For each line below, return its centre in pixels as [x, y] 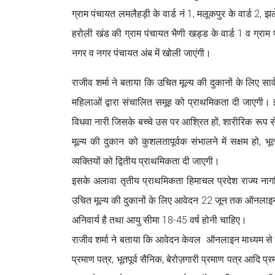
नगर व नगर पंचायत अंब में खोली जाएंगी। [141, 53]
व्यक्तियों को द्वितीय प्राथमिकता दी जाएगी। [146, 161]
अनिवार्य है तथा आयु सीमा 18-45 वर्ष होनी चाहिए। [162, 220]
